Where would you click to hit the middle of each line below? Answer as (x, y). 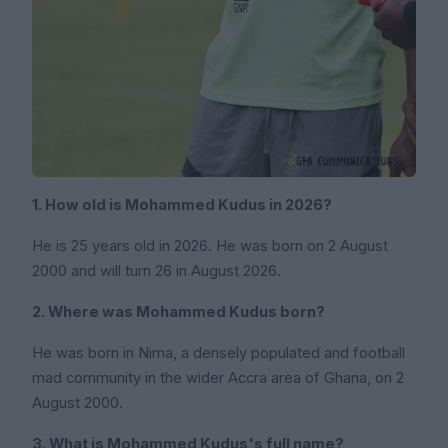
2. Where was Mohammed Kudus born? (178, 312)
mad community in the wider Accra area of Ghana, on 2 (218, 378)
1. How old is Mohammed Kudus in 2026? (182, 205)
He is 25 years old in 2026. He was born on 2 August (210, 246)
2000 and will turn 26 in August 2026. (156, 271)
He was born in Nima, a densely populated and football (218, 353)
